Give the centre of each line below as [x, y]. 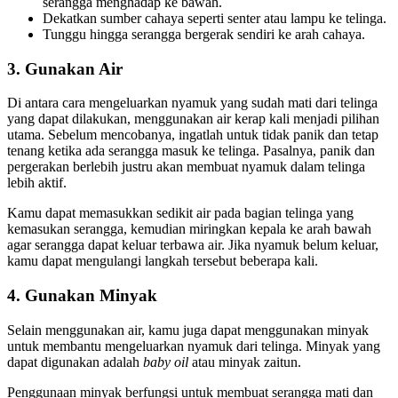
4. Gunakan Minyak [82, 296]
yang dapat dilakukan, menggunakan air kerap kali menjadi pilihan [193, 119]
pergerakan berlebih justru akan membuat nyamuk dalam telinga [186, 167]
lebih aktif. [37, 183]
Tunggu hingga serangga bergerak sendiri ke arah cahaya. [204, 34]
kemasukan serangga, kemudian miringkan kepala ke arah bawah [189, 229]
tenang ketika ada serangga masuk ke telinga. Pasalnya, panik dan [191, 151]
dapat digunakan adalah [75, 362]
